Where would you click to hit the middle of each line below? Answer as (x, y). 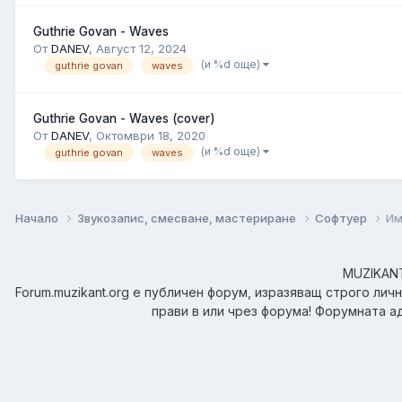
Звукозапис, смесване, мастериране (188, 218)
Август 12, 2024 (141, 49)
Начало (38, 218)
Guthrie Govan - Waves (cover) (124, 119)
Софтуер (342, 218)
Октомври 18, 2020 (151, 136)
